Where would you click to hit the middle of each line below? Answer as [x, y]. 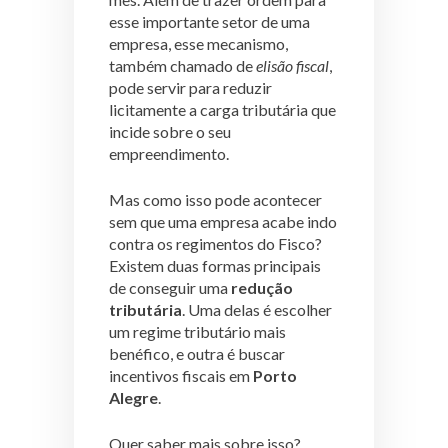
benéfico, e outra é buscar [197, 353]
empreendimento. [169, 153]
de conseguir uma [170, 287]
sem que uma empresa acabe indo [223, 221]
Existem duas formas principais [215, 265]
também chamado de [182, 65]
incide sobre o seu [170, 131]
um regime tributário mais [197, 331]
